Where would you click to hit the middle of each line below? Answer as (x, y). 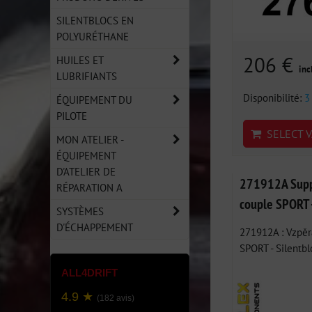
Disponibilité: (274, 97)
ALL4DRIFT (89, 273)
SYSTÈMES (80, 211)
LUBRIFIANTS (87, 76)
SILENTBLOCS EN (95, 20)
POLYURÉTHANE (93, 36)
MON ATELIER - (90, 139)
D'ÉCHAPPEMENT (95, 227)
